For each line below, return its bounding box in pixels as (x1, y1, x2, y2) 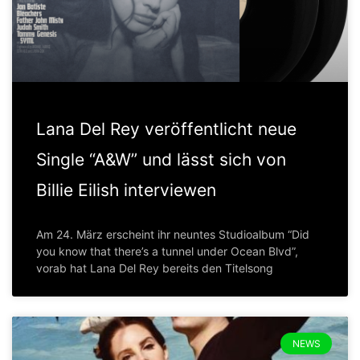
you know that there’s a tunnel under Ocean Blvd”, (36, 244, 298, 259)
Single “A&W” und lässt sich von (36, 149, 286, 170)
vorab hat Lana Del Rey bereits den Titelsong (36, 261, 273, 276)
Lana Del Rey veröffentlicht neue (36, 119, 297, 140)
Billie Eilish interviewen (36, 180, 216, 201)
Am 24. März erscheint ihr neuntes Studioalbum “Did (36, 227, 309, 242)
